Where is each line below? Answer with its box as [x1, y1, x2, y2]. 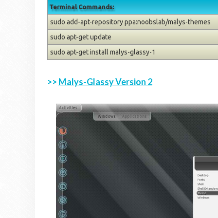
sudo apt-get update [50, 33, 111, 41]
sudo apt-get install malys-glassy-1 [50, 48, 156, 56]
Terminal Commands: [49, 3, 114, 10]
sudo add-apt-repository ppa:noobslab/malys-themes [50, 18, 211, 26]
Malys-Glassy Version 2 [58, 76, 152, 87]
